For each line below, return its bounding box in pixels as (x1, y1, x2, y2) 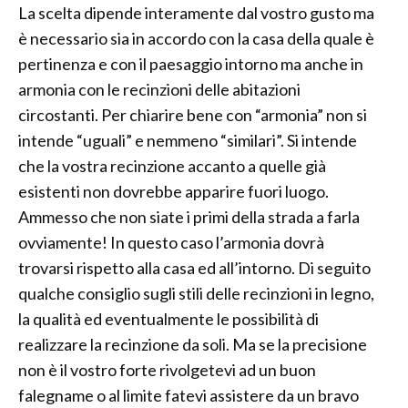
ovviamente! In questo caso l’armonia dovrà (18, 232, 324, 252)
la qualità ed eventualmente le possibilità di (18, 309, 319, 329)
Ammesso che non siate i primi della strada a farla (18, 207, 360, 227)
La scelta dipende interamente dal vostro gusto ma (18, 3, 374, 23)
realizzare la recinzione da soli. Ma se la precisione (18, 334, 367, 354)
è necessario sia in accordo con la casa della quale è (18, 28, 374, 48)
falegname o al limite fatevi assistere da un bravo (18, 385, 359, 405)
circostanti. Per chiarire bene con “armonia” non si (18, 105, 367, 125)
